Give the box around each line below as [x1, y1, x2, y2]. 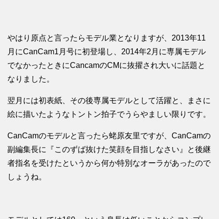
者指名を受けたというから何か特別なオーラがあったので [7, 159, 211, 168]
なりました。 [7, 75, 54, 84]
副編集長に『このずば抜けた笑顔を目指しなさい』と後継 [7, 145, 211, 154]
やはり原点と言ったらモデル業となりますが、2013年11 [7, 34, 206, 43]
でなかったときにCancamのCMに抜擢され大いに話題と [7, 61, 205, 70]
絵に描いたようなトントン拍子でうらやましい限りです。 [7, 110, 211, 119]
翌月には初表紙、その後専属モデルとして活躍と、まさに [7, 96, 211, 105]
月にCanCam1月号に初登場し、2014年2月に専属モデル [7, 47, 206, 56]
